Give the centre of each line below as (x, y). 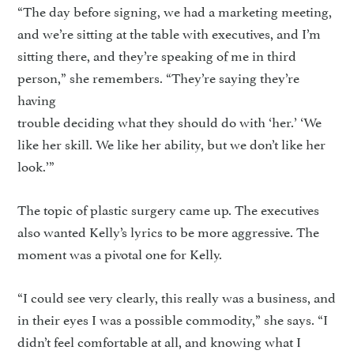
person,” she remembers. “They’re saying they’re (159, 77)
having (37, 99)
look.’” (36, 165)
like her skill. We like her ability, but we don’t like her (172, 143)
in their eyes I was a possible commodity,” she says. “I (173, 318)
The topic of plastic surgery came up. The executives (169, 209)
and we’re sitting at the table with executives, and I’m (169, 32)
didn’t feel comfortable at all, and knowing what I (160, 341)
